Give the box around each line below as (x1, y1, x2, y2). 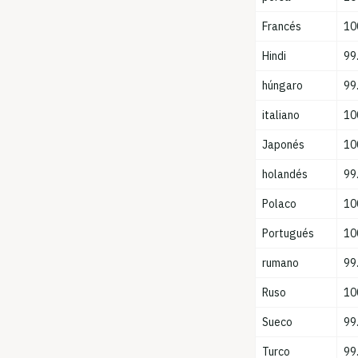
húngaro (262, 78, 304, 93)
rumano (262, 256, 300, 270)
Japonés (262, 137, 305, 152)
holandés (262, 167, 308, 181)
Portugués (262, 226, 315, 241)
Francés (262, 19, 302, 34)
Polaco (262, 197, 297, 211)
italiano (262, 108, 300, 122)
